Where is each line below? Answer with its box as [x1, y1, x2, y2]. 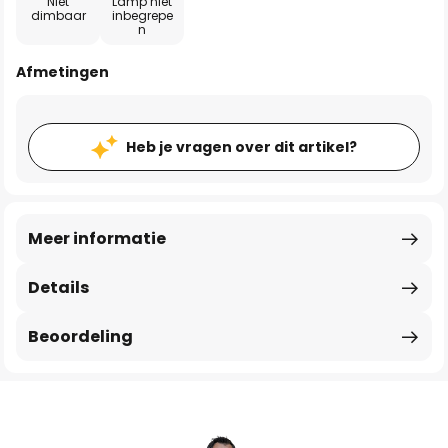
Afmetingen [16, 62, 109, 82]
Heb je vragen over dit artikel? [126, 137, 357, 157]
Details [28, 276, 89, 299]
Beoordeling [28, 325, 133, 348]
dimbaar [30, 7, 86, 24]
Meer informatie [28, 227, 166, 250]
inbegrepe [111, 7, 173, 24]
